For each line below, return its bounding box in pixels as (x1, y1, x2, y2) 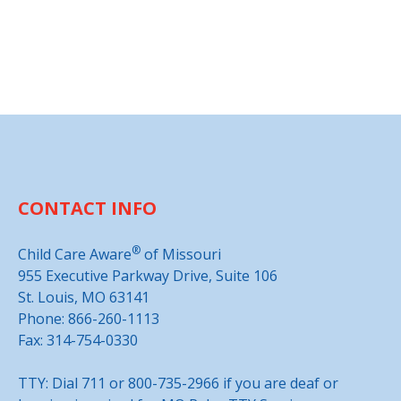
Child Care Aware (18, 243, 132, 264)
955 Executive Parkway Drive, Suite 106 (18, 265, 277, 286)
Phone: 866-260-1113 (18, 308, 159, 328)
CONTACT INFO (18, 195, 157, 220)
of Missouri (141, 243, 221, 264)
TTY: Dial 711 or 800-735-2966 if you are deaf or (18, 372, 338, 393)
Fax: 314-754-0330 (18, 329, 138, 350)
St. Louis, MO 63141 (18, 286, 149, 307)
